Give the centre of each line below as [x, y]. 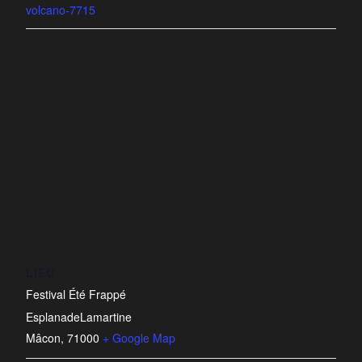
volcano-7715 [61, 10]
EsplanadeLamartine [79, 317]
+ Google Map [139, 338]
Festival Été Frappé [76, 295]
